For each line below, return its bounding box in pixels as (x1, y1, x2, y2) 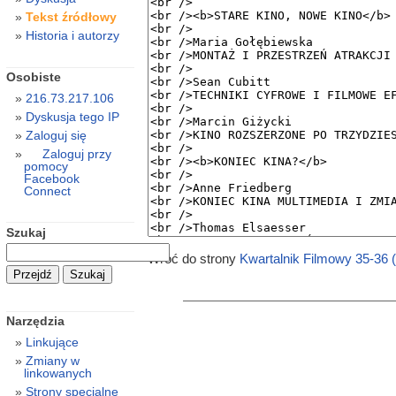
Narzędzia (5, 314, 65, 329)
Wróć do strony (147, 250, 240, 266)
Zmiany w (25, 354, 80, 369)
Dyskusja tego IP (25, 110, 119, 125)
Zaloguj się (25, 128, 87, 143)
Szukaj (5, 225, 46, 240)
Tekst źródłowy (25, 10, 117, 25)
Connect (23, 184, 71, 199)
